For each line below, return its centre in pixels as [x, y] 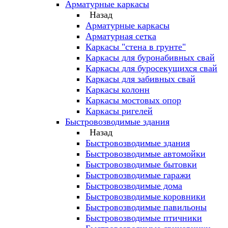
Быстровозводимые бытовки [141, 164]
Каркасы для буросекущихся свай [151, 68]
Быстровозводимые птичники [144, 218]
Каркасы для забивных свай [140, 79]
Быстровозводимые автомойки [146, 154]
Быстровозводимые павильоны [146, 207]
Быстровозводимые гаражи [138, 175]
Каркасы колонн [118, 90]
